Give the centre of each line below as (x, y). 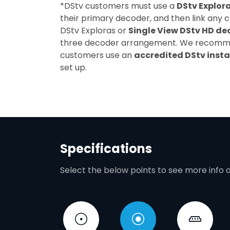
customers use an (97, 55)
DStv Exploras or (94, 31)
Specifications (106, 149)
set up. (73, 68)
